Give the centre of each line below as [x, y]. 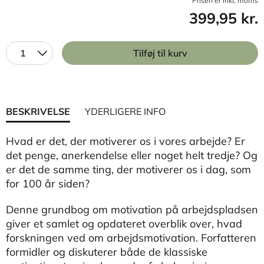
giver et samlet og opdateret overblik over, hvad [124, 224]
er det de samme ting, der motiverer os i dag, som [128, 169]
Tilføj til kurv [160, 53]
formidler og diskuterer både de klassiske [107, 252]
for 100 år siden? [48, 184]
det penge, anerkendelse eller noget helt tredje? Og [132, 155]
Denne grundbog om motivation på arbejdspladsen [132, 209]
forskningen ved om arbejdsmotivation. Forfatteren [131, 238]
